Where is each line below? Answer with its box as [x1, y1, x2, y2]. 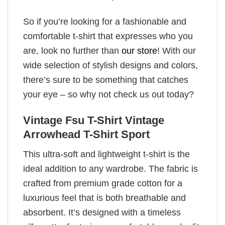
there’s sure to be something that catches [23, 74, 188, 85]
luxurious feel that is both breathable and [23, 193, 186, 203]
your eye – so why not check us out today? [23, 89, 194, 99]
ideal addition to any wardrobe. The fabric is [23, 164, 198, 174]
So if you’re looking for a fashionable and [23, 16, 186, 27]
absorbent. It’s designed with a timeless [23, 207, 181, 218]
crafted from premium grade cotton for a [23, 178, 182, 189]
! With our [157, 45, 196, 56]
